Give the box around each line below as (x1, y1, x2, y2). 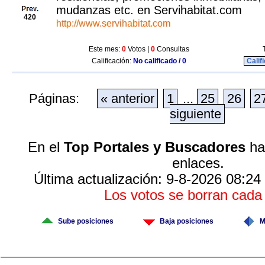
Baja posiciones (160, 217, 214, 225)
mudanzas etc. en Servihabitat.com (56, 4, 242, 17)
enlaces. (172, 156, 224, 171)
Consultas (155, 45, 189, 53)
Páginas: (29, 91, 93, 106)
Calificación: (92, 57, 133, 65)
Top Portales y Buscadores (63, 140, 245, 155)
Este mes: (89, 45, 122, 53)
